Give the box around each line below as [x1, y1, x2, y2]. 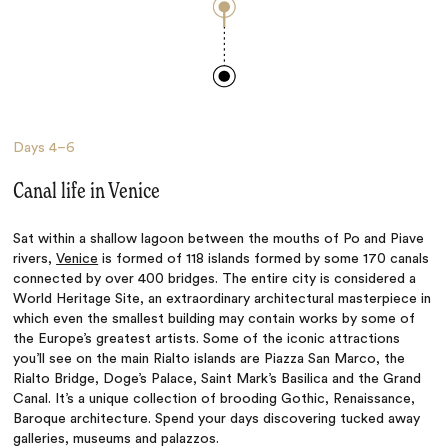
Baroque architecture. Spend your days [13, 411, 260, 426]
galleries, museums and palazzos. [13, 431, 224, 446]
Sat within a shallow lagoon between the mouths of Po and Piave [13, 231, 425, 246]
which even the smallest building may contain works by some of [13, 311, 416, 326]
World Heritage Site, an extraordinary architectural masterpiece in [13, 291, 432, 306]
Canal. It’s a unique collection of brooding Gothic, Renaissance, [13, 391, 416, 406]
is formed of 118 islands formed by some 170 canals [98, 251, 430, 266]
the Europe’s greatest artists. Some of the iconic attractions [13, 331, 401, 346]
